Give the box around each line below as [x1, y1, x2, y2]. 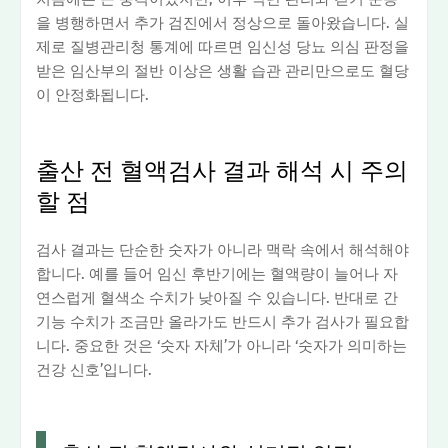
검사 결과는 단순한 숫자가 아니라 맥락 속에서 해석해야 [36, 240, 409, 259]
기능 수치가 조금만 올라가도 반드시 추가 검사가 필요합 [36, 312, 409, 331]
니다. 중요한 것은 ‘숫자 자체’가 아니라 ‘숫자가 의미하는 [36, 336, 407, 355]
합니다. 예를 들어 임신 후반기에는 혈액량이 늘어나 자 [36, 264, 398, 283]
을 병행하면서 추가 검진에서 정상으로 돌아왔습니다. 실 [36, 13, 409, 32]
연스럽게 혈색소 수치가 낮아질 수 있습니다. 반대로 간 [36, 288, 398, 307]
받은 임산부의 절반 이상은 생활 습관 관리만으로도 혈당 [36, 61, 409, 80]
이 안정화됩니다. [36, 85, 149, 104]
